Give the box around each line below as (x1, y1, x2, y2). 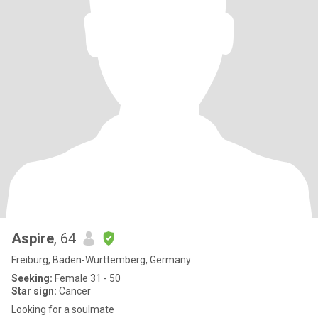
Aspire (11, 230, 54, 247)
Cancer (57, 285, 91, 297)
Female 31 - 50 (53, 273, 121, 284)
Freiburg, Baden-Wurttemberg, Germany (11, 254, 191, 265)
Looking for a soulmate (11, 304, 114, 315)
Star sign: (11, 285, 57, 297)
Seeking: (11, 273, 53, 284)
